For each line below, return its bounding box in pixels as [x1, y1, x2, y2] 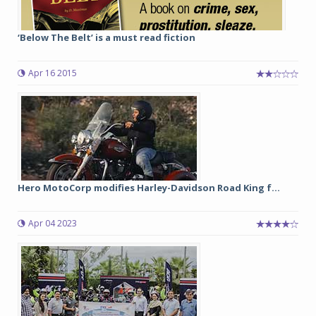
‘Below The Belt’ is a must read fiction [18, 31, 195, 44]
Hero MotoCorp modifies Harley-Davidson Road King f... [18, 181, 280, 194]
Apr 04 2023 [28, 217, 77, 229]
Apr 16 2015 [28, 67, 77, 79]
